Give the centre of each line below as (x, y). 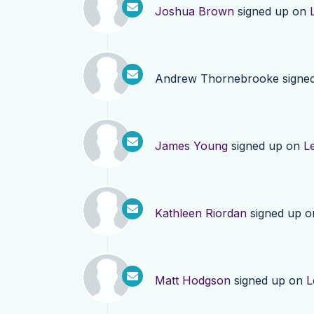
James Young (191, 146)
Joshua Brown (194, 11)
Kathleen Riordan (201, 213)
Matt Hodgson (193, 280)
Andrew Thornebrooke (217, 78)
